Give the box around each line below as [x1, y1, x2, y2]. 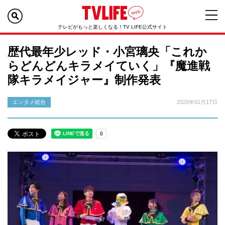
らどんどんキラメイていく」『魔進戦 [8, 59, 210, 72]
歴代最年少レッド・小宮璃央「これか [8, 45, 207, 58]
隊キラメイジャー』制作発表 [8, 73, 161, 86]
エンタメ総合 [13, 99, 46, 105]
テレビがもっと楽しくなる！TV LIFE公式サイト [58, 24, 167, 30]
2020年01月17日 [177, 99, 217, 105]
